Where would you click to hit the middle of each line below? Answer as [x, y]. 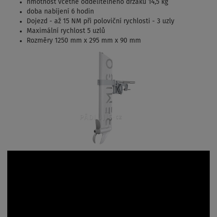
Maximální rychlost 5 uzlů [66, 31]
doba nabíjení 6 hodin [60, 11]
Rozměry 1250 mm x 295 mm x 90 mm [84, 40]
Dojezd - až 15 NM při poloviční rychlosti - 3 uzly [101, 21]
